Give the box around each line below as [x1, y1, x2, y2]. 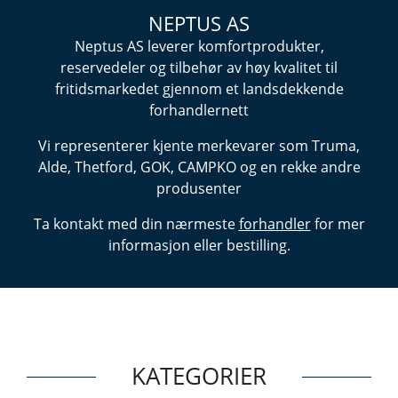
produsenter [156, 179, 242, 198]
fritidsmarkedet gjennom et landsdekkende [54, 79, 344, 99]
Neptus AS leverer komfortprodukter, [74, 36, 324, 56]
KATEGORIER [131, 361, 267, 392]
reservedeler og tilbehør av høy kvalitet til [60, 58, 338, 77]
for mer [314, 214, 365, 234]
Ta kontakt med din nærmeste [33, 214, 239, 234]
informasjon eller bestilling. [107, 235, 291, 255]
